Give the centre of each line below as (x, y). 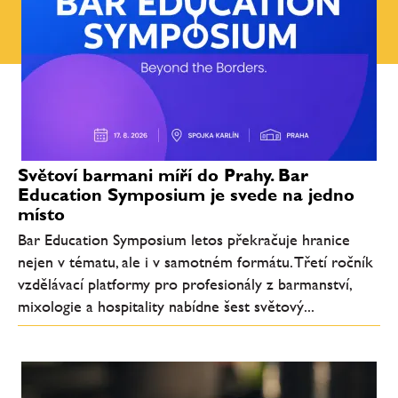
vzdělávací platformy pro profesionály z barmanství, (184, 283)
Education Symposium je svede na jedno (186, 194)
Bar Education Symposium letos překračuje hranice (184, 239)
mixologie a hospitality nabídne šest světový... (166, 306)
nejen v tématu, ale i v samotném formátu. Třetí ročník (195, 261)
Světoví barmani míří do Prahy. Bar (163, 175)
